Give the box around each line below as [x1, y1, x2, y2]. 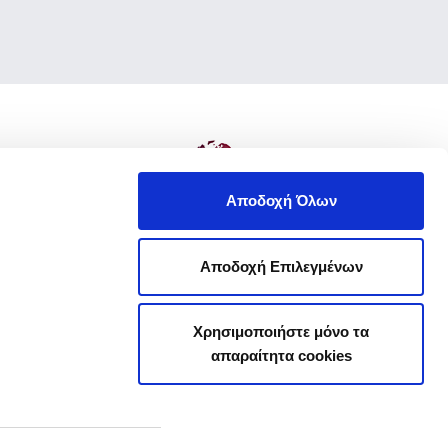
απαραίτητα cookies [210, 347, 352, 364]
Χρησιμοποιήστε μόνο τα [193, 323, 369, 340]
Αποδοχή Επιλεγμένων [199, 257, 363, 275]
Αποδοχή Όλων [225, 192, 337, 209]
